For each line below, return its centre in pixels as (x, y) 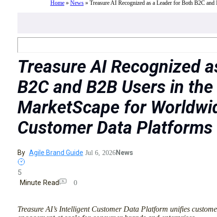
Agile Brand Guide (56, 153)
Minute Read (39, 183)
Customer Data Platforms (115, 128)
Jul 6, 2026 (100, 153)
